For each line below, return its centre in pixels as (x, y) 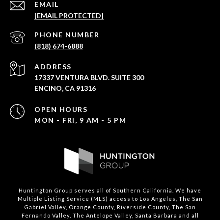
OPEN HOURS (61, 110)
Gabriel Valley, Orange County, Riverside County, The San (110, 207)
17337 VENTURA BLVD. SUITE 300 (89, 78)
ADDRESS (53, 67)
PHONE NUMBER (67, 35)
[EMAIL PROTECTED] (69, 16)
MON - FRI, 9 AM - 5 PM (80, 120)
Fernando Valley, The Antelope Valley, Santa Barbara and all (110, 216)
